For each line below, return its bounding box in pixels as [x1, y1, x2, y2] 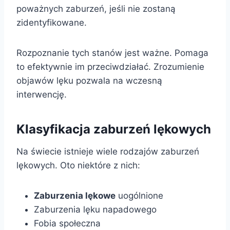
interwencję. [16, 89, 67, 100]
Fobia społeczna [34, 218, 101, 229]
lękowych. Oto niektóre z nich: [16, 160, 140, 171]
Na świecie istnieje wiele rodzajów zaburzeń [16, 146, 199, 157]
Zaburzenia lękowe [34, 190, 116, 201]
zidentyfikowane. [16, 17, 87, 28]
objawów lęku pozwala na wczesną [16, 75, 162, 86]
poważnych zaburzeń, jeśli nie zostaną [16, 4, 176, 14]
